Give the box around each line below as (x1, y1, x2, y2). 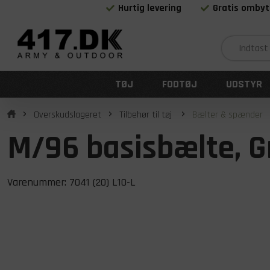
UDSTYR (226, 77, 262, 91)
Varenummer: (7, 175, 69, 189)
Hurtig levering (118, 2, 182, 14)
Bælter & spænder (192, 108, 263, 121)
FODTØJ (162, 77, 197, 91)
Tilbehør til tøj (119, 108, 174, 121)
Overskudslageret (34, 108, 101, 121)
